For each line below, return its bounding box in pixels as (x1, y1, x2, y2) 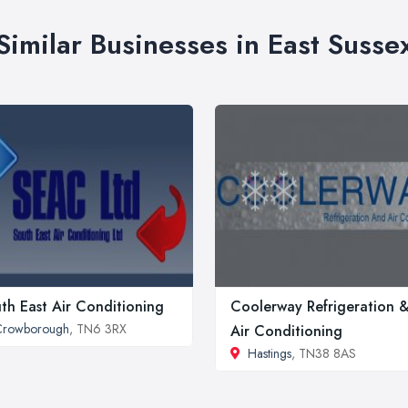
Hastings (248, 343, 291, 362)
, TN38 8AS (291, 343, 356, 362)
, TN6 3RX (69, 319, 127, 338)
